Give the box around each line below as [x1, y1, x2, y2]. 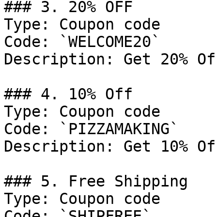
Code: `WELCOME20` [4, 33, 160, 50]
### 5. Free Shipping [4, 172, 188, 190]
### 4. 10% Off [4, 85, 133, 103]
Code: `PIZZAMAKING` [4, 120, 179, 138]
